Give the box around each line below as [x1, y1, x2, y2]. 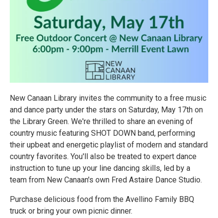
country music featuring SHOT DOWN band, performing [10, 128, 195, 138]
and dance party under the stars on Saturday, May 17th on [10, 105, 203, 114]
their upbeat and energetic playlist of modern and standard [10, 140, 208, 149]
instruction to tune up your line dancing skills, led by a [10, 163, 190, 173]
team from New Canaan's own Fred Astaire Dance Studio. [10, 175, 202, 184]
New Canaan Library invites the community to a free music [10, 93, 206, 103]
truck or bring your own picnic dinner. [10, 206, 132, 216]
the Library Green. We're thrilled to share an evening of [10, 117, 193, 126]
